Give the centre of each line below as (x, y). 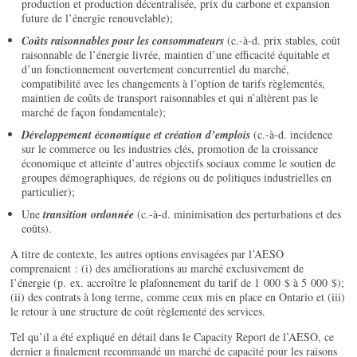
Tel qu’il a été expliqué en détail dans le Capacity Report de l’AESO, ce (173, 337)
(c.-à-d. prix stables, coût (284, 41)
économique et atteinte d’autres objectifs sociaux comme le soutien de (179, 163)
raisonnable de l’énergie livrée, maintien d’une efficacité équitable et (176, 55)
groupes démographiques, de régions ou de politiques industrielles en (177, 178)
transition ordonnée (90, 215)
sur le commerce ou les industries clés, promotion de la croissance (170, 149)
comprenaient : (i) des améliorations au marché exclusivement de (157, 269)
